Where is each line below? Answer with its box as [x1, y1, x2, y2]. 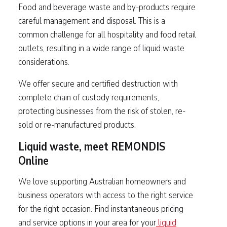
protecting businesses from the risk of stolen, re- [18, 104, 185, 117]
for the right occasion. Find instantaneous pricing [18, 202, 183, 215]
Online [18, 152, 49, 169]
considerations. [18, 55, 69, 68]
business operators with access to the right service [18, 188, 193, 202]
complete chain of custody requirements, [18, 90, 159, 103]
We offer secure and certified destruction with [18, 77, 178, 90]
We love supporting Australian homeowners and [18, 175, 186, 188]
